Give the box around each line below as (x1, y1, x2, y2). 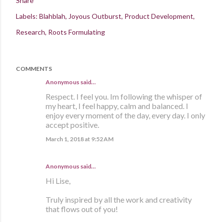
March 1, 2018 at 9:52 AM (46, 135, 113, 143)
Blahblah (39, 11, 65, 20)
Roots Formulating (48, 27, 105, 36)
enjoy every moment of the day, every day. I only (46, 110, 205, 120)
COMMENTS (16, 64, 52, 72)
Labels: (16, 11, 38, 20)
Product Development (124, 11, 193, 20)
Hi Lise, (46, 175, 70, 185)
